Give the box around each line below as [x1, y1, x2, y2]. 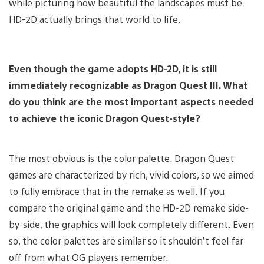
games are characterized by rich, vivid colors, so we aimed [9, 168, 254, 181]
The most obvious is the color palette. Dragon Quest [9, 151, 234, 164]
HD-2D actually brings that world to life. [9, 12, 181, 25]
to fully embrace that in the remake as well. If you [9, 184, 225, 197]
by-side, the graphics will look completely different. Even [9, 217, 254, 230]
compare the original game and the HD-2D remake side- [9, 201, 249, 214]
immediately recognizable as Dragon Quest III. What [9, 78, 247, 91]
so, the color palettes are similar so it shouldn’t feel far [9, 234, 243, 247]
